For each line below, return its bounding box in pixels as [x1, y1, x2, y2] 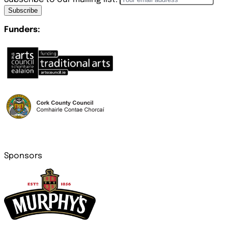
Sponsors [4, 152, 42, 161]
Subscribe [8, 7, 38, 15]
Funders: [4, 25, 40, 35]
